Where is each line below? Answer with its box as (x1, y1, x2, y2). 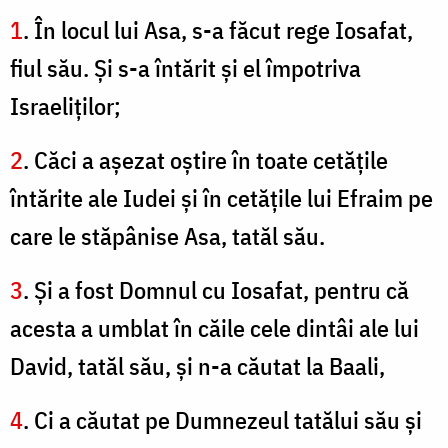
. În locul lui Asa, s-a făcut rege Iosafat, (23, 14, 413, 47)
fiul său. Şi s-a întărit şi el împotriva (10, 52, 361, 85)
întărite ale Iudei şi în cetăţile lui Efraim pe (10, 182, 433, 215)
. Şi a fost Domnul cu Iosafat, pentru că (23, 274, 409, 307)
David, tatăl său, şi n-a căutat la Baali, (10, 350, 385, 383)
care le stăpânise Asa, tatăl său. (10, 220, 325, 253)
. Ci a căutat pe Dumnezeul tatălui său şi (23, 404, 422, 437)
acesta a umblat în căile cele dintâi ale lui (10, 312, 419, 345)
